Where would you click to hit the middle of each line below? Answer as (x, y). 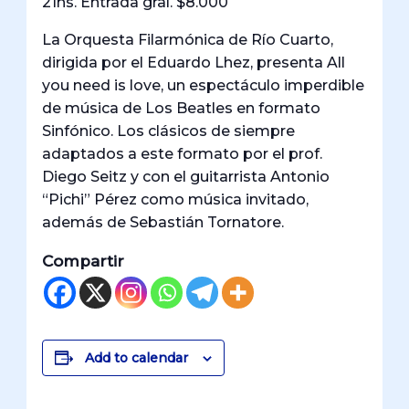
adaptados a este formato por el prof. (183, 154)
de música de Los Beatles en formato (182, 109)
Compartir (84, 262)
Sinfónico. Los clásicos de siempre (169, 131)
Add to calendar (137, 358)
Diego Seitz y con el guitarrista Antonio (186, 177)
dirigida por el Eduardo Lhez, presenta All (194, 63)
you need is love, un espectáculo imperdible (204, 86)
